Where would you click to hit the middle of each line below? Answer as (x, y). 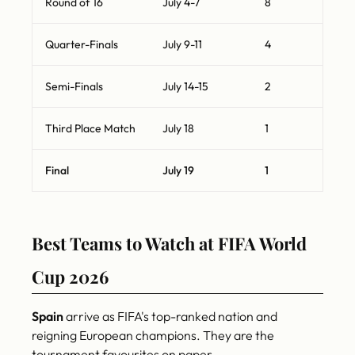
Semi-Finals (74, 87)
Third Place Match (90, 129)
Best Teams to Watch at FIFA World (169, 244)
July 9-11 (182, 45)
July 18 (178, 129)
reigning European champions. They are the (153, 336)
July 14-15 (185, 87)
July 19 (178, 171)
